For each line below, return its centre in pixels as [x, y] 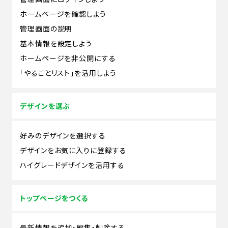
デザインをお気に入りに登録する [73, 150]
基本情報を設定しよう [56, 43]
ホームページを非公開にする [68, 58]
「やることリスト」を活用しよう [68, 73]
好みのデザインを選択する [63, 135]
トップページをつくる [54, 198]
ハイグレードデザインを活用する [72, 165]
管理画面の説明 [46, 28]
